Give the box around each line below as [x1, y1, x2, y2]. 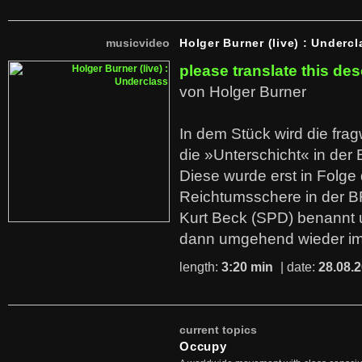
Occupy [179, 339, 227, 353]
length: [179, 260, 221, 274]
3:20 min [221, 260, 273, 274]
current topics [179, 323, 257, 336]
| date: [277, 260, 318, 274]
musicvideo [106, 36, 170, 49]
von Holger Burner [179, 83, 306, 100]
